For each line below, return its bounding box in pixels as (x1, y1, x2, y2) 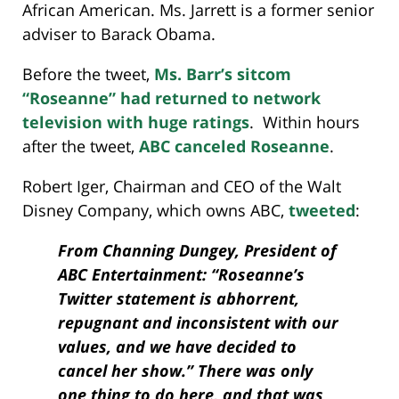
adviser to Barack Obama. (22, 22, 216, 45)
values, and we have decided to (58, 335, 297, 357)
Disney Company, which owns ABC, (22, 199, 289, 221)
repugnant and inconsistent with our (58, 311, 338, 333)
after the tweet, (22, 134, 139, 157)
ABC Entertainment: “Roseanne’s (58, 263, 305, 285)
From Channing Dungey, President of (58, 239, 337, 261)
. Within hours (249, 110, 360, 133)
